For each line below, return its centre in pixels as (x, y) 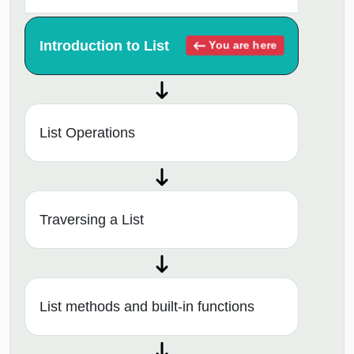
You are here (242, 45)
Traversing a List (92, 219)
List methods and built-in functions (147, 306)
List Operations (87, 132)
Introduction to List (104, 45)
